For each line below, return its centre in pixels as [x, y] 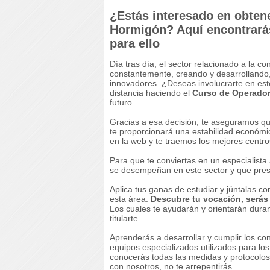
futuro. [122, 102]
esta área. [130, 199]
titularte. [125, 218]
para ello [135, 44]
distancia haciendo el [151, 93]
